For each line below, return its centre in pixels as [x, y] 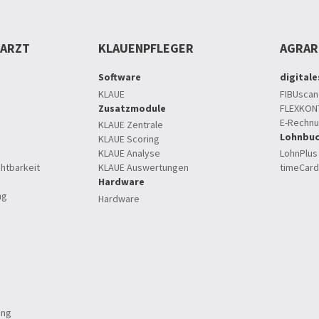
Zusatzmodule [132, 108]
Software [120, 77]
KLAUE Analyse [129, 153]
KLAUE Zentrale [131, 125]
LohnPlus [298, 153]
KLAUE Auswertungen [143, 168]
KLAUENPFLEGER [146, 48]
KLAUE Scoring [129, 139]
